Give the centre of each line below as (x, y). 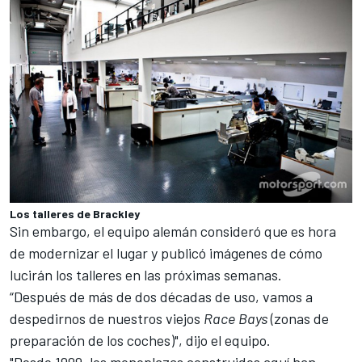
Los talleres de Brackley (75, 214)
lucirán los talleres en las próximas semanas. (146, 275)
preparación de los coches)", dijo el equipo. (140, 341)
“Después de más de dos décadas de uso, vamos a (161, 297)
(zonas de (298, 319)
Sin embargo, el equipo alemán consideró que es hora (173, 232)
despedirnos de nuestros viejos (107, 319)
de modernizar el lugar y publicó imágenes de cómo (166, 253)
